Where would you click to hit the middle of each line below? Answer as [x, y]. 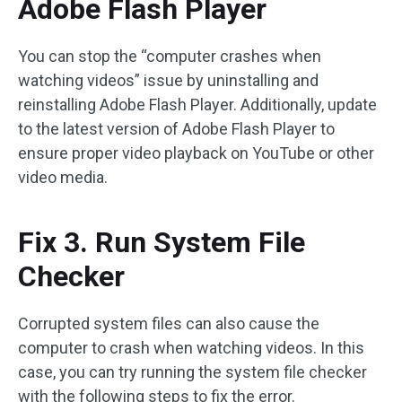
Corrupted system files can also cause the [169, 323]
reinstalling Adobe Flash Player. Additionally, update [197, 105]
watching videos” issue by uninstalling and [168, 80]
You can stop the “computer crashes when [170, 56]
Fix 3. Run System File [162, 242]
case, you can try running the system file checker [192, 372]
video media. [63, 177]
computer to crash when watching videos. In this [191, 348]
